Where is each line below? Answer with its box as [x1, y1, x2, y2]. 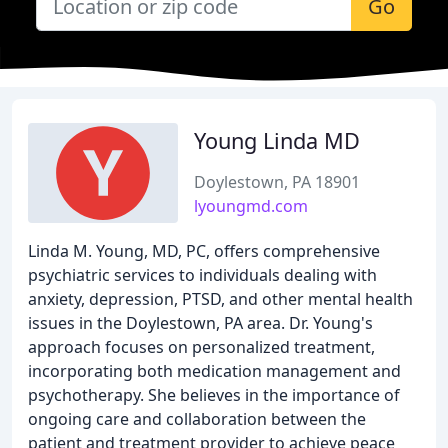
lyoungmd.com [194, 195, 308, 217]
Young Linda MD [194, 126, 360, 155]
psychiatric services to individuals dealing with [28, 264, 377, 286]
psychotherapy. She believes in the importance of [28, 384, 400, 406]
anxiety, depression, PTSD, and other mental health [28, 288, 413, 310]
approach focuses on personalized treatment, [28, 336, 375, 358]
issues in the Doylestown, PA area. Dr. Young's [28, 312, 373, 334]
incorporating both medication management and [28, 360, 401, 382]
